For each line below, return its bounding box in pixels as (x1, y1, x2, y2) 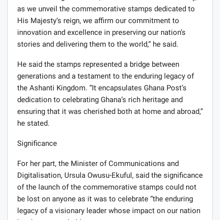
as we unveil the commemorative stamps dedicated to (17, 4, 195, 14)
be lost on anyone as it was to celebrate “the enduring (17, 194, 193, 204)
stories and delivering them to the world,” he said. (17, 40, 178, 49)
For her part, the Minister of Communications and (17, 159, 179, 168)
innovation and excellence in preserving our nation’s (17, 28, 186, 37)
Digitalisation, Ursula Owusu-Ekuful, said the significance (17, 171, 203, 180)
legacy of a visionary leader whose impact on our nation (17, 206, 200, 216)
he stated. (17, 119, 50, 128)
